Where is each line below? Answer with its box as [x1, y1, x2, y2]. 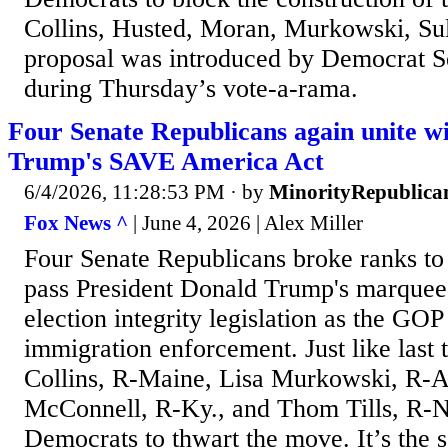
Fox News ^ [24, 211, 128, 236]
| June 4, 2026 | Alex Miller [128, 211, 363, 236]
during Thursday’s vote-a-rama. [24, 73, 358, 103]
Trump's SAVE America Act [8, 146, 324, 176]
